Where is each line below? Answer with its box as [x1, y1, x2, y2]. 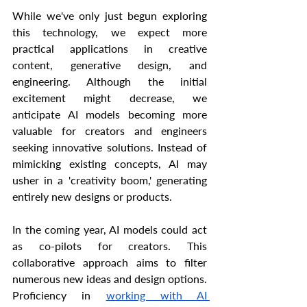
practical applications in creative [12, 42, 207, 56]
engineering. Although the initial [12, 75, 207, 88]
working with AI [106, 288, 207, 302]
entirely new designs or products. [12, 190, 172, 204]
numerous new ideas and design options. [12, 272, 207, 286]
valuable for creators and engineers [12, 124, 207, 138]
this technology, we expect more [12, 25, 207, 39]
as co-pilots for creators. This [12, 239, 207, 253]
